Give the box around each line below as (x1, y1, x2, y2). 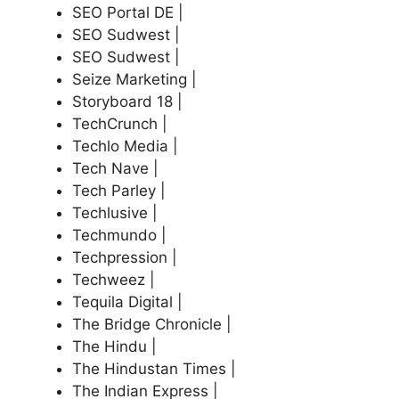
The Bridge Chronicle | (72, 314, 232, 333)
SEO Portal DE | (72, 3, 183, 21)
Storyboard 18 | (72, 92, 183, 110)
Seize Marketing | (72, 69, 197, 88)
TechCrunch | (72, 114, 167, 133)
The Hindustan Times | (72, 359, 236, 378)
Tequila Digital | (72, 292, 183, 311)
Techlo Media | (72, 136, 178, 155)
